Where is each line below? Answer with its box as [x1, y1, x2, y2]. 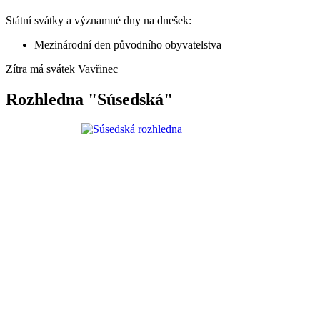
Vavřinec [78, 62, 118, 75]
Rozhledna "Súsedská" [6, 89, 173, 109]
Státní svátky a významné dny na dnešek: [6, 14, 191, 26]
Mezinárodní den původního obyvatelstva [34, 38, 221, 51]
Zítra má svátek [6, 62, 78, 75]
